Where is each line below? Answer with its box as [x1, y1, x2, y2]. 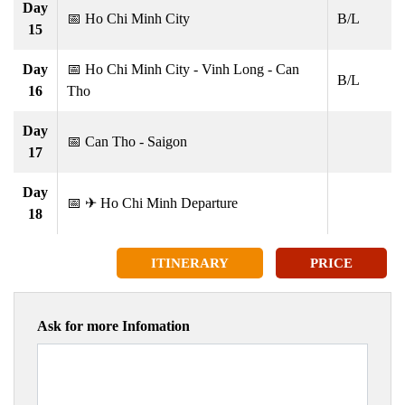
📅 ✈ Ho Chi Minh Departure [67, 194, 238, 211]
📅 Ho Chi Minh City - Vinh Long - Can [67, 61, 299, 77]
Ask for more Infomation [37, 317, 190, 334]
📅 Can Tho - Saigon [67, 133, 187, 149]
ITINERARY [151, 255, 229, 270]
